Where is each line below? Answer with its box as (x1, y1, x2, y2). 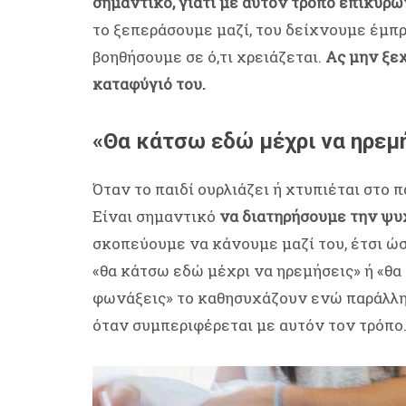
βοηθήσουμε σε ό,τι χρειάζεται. (92, 46, 325, 68)
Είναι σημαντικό (92, 206, 216, 227)
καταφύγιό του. (92, 73, 206, 95)
